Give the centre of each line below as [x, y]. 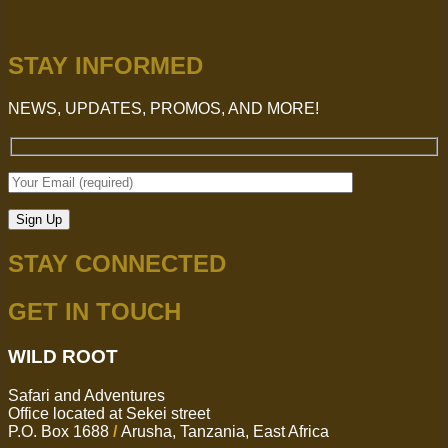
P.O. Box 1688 [58, 431]
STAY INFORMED [105, 66]
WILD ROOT [63, 357]
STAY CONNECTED [117, 264]
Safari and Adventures [86, 395]
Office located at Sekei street [109, 413]
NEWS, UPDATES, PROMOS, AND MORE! [163, 109]
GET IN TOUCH [94, 312]
